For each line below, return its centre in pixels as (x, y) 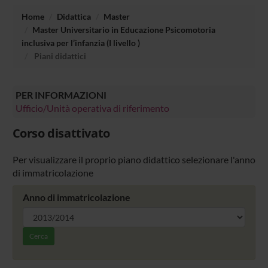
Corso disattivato (61, 133)
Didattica (74, 16)
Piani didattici (59, 56)
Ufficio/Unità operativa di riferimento (92, 108)
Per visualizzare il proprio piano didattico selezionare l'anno (134, 160)
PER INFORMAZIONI (61, 95)
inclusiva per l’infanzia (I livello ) (80, 42)
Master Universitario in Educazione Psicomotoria (124, 29)
